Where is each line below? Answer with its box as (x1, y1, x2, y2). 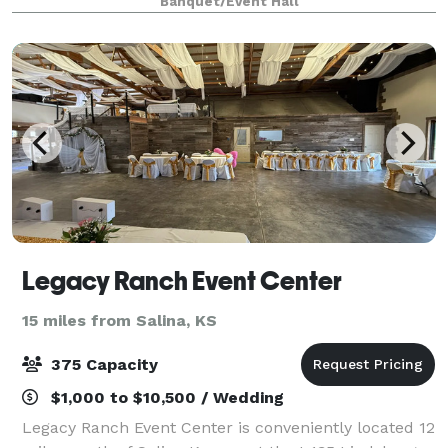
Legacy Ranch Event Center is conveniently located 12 (22, 417, 435, 437)
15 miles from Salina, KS (22, 310, 217, 330)
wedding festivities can (22, 9, 197, 29)
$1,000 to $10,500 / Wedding (46, 387, 284, 407)
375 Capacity (46, 354, 158, 374)
